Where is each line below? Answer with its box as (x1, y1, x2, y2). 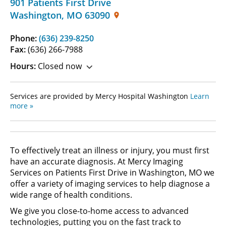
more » (10, 101, 33, 110)
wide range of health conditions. (10, 189, 134, 200)
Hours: (10, 61, 36, 72)
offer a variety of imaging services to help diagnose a (10, 178, 210, 189)
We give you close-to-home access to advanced (10, 205, 189, 216)
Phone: (10, 33, 39, 44)
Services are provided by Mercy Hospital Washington (10, 91, 190, 101)
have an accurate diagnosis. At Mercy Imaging (10, 156, 183, 167)
